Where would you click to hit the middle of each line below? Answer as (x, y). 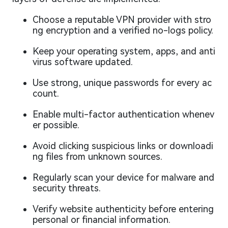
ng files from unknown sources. (97, 157)
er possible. (56, 125)
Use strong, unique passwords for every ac (122, 83)
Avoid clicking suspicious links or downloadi (123, 146)
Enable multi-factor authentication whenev (123, 115)
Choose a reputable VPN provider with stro (122, 20)
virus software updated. (83, 62)
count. (46, 94)
